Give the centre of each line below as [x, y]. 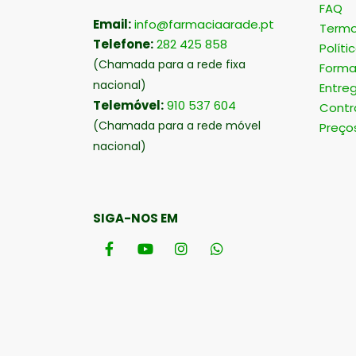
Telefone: [123, 44]
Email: [112, 25]
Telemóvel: [128, 106]
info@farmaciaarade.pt [204, 25]
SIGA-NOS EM [135, 219]
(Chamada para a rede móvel [177, 126]
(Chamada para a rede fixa [169, 65]
